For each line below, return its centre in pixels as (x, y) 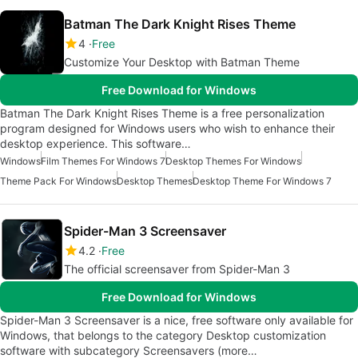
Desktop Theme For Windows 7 (262, 181)
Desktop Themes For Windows (233, 161)
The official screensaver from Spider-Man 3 (177, 269)
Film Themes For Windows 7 (103, 161)
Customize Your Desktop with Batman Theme (182, 62)
